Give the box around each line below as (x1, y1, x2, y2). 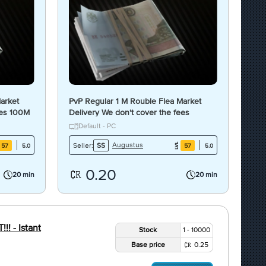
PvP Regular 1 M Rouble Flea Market (69, 96, 202, 106)
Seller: (73, 141, 94, 150)
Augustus (112, 141, 144, 150)
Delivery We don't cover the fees (69, 107, 190, 118)
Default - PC (78, 122, 116, 131)
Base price (131, 240, 165, 249)
